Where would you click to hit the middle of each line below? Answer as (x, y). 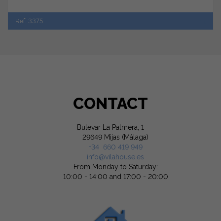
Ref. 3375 (29, 21)
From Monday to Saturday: (115, 166)
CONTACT (110, 103)
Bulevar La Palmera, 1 (110, 127)
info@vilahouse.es (115, 157)
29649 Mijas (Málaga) (110, 137)
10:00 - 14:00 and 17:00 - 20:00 (115, 176)
